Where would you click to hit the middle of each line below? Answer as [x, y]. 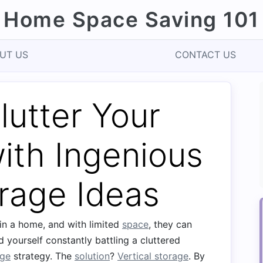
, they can [170, 224]
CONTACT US [205, 55]
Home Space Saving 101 [131, 20]
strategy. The [43, 256]
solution [92, 256]
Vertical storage [153, 256]
